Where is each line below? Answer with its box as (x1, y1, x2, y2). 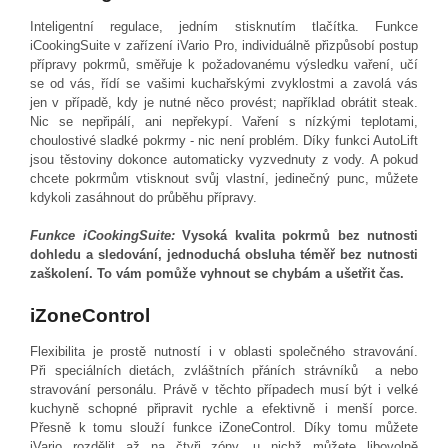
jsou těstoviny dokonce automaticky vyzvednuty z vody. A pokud (30, 152, 418, 168)
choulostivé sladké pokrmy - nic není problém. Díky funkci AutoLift (30, 133, 418, 149)
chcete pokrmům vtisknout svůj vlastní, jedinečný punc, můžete (30, 171, 418, 187)
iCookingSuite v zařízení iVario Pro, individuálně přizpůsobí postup (30, 38, 418, 54)
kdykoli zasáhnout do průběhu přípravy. (30, 190, 257, 206)
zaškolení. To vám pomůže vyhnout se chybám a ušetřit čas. (30, 266, 404, 282)
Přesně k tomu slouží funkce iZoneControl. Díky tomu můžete (30, 419, 418, 435)
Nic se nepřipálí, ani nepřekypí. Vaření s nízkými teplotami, (30, 114, 418, 130)
